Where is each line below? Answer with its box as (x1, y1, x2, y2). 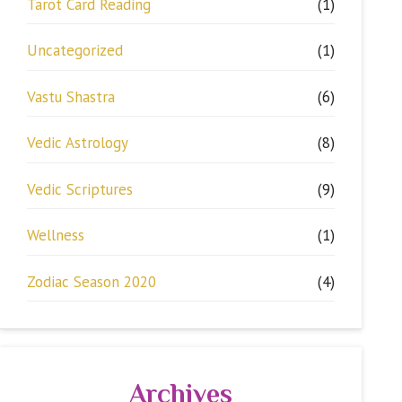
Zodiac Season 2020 (27, 271, 156, 292)
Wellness (27, 225, 84, 246)
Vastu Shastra (27, 86, 115, 107)
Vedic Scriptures (27, 179, 133, 199)
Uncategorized (27, 40, 123, 61)
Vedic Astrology (27, 133, 128, 153)
